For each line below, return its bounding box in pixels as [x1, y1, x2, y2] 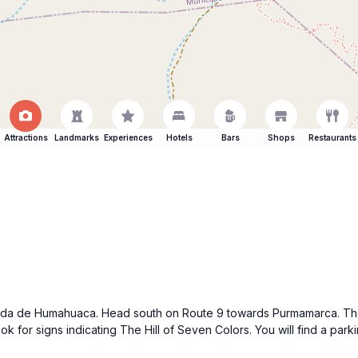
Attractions [3, 133, 48, 142]
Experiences [103, 133, 153, 142]
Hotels [165, 133, 193, 142]
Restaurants [308, 133, 356, 142]
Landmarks [54, 133, 99, 142]
